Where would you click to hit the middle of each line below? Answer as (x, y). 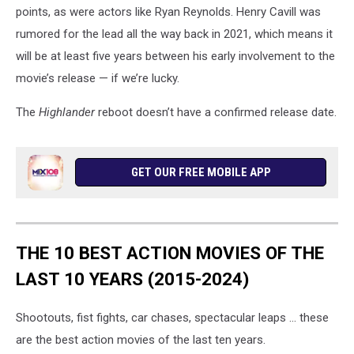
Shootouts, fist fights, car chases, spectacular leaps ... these (172, 318)
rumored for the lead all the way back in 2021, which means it (174, 34)
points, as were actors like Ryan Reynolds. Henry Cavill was (168, 11)
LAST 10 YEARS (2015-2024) (132, 279)
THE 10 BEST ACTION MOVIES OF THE (170, 252)
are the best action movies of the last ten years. (141, 340)
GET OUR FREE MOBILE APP (201, 172)
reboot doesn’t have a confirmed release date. (217, 112)
